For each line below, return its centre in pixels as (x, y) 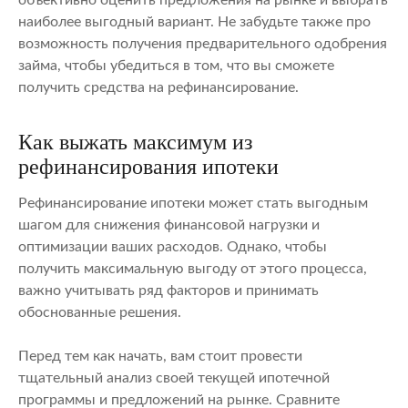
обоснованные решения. (100, 312)
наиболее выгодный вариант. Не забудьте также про (194, 21)
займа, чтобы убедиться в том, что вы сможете (176, 65)
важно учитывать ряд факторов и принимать (168, 290)
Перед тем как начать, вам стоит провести (160, 357)
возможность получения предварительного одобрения (203, 43)
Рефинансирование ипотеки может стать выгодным (193, 203)
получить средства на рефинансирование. (158, 87)
